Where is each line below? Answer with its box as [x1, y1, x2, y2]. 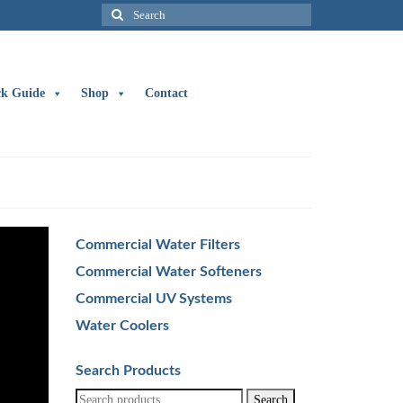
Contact [144, 86, 188, 100]
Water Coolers [75, 318, 169, 333]
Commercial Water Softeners [75, 264, 262, 279]
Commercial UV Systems [75, 291, 232, 306]
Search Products [75, 363, 181, 378]
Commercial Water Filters [75, 237, 240, 252]
